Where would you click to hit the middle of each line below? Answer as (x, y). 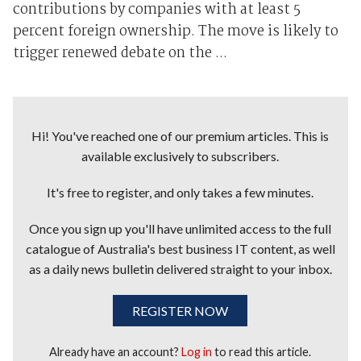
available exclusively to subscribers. (180, 156)
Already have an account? (116, 351)
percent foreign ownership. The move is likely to (175, 31)
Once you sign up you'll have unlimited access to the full (180, 228)
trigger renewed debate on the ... (120, 53)
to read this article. (262, 351)
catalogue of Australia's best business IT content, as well (180, 248)
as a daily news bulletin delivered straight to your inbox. (180, 268)
